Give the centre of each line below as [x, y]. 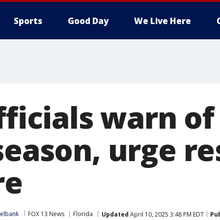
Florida [83, 214]
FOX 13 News [46, 214]
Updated [115, 214]
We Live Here [163, 21]
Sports [28, 21]
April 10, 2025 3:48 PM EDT [166, 214]
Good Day [88, 21]
